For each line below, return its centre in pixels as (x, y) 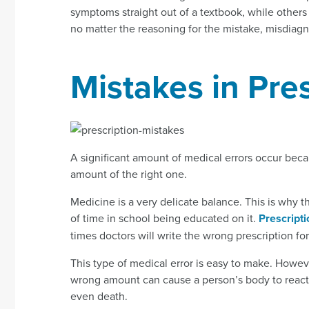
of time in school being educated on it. (165, 218)
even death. (99, 296)
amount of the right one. (129, 173)
